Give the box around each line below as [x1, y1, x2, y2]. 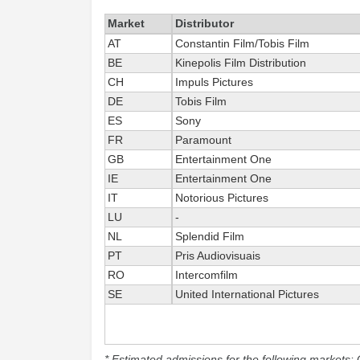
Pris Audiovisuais [175, 249, 260, 262]
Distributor [175, 17, 234, 30]
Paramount [175, 133, 231, 146]
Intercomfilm [175, 268, 238, 281]
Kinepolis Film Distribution [175, 56, 306, 69]
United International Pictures [175, 288, 319, 301]
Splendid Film [175, 230, 244, 243]
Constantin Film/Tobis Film [175, 37, 309, 50]
